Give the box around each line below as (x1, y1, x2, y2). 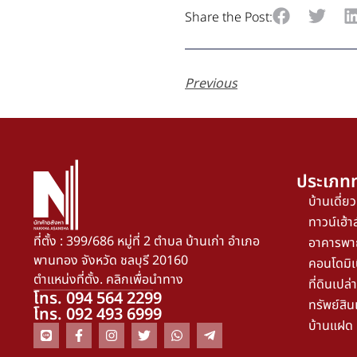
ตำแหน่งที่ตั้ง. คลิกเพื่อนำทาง (33, 270, 183, 290)
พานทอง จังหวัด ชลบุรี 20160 (33, 251, 188, 271)
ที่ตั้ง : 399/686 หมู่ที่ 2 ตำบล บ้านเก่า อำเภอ (33, 232, 260, 252)
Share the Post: (185, 7, 273, 27)
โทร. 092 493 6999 (33, 303, 162, 328)
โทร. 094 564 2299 (33, 287, 162, 312)
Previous (185, 74, 237, 94)
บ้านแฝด (308, 316, 353, 336)
